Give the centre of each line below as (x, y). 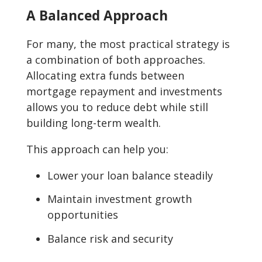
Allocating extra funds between (105, 75)
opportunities (83, 215)
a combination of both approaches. (116, 59)
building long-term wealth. (94, 123)
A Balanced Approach (97, 16)
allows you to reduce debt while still (117, 107)
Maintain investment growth (120, 199)
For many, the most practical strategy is (128, 44)
